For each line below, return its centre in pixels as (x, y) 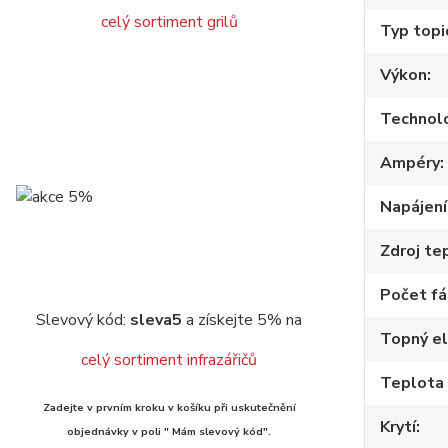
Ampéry (409, 163)
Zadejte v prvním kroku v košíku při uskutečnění (169, 407)
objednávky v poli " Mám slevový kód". (169, 431)
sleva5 (156, 320)
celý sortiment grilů (169, 22)
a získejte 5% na (242, 320)
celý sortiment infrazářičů (169, 360)
